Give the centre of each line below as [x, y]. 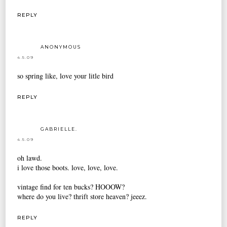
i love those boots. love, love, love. [68, 167]
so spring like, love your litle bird [66, 75]
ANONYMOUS [61, 47]
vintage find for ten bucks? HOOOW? [71, 186]
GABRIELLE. [59, 129]
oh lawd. [30, 158]
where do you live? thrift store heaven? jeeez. [82, 196]
